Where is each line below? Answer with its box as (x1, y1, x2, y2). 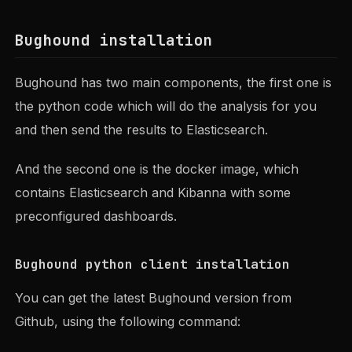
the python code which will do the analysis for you (15, 98, 317, 115)
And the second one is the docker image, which (15, 160, 299, 177)
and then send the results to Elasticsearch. (15, 122, 269, 138)
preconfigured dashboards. (15, 207, 178, 224)
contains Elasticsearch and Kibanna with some (15, 184, 291, 200)
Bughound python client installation (15, 255, 291, 273)
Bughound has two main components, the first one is (15, 75, 332, 91)
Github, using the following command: (15, 313, 241, 330)
